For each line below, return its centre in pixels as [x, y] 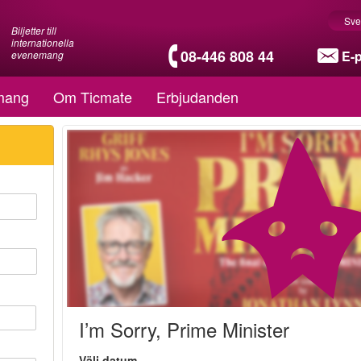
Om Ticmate [93, 97]
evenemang [37, 54]
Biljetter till [34, 30]
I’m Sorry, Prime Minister [185, 329]
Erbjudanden [197, 97]
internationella [43, 42]
